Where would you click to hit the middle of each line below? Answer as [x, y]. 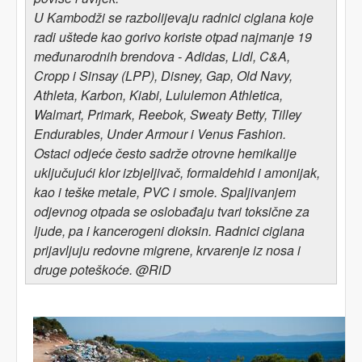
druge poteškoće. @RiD [103, 269]
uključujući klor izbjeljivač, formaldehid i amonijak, [177, 173]
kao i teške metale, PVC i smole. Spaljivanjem [165, 192]
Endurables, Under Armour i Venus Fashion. [160, 134]
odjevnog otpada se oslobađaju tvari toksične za [172, 211]
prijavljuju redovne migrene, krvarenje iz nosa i [167, 250]
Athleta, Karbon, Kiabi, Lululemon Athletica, [158, 95]
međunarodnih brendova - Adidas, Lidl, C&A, [162, 56]
